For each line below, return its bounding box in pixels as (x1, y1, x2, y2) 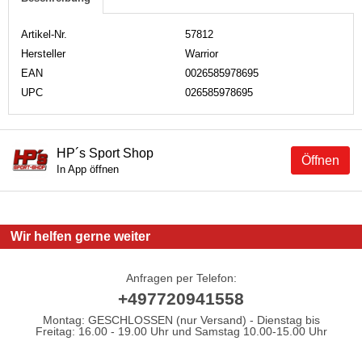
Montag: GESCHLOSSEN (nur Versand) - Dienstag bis (42, 313, 320, 326)
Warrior (185, 47, 218, 60)
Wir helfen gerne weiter (11, 229, 150, 244)
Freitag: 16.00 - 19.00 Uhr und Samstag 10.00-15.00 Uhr (35, 324, 327, 338)
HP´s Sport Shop (57, 145, 154, 160)
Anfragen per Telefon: (125, 271, 237, 284)
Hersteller (21, 47, 65, 60)
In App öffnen (57, 162, 119, 175)
